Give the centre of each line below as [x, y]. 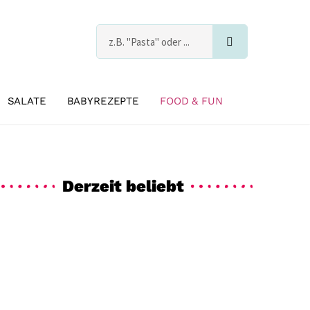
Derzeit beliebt [123, 186]
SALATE [27, 101]
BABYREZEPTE [103, 101]
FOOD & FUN [191, 101]
